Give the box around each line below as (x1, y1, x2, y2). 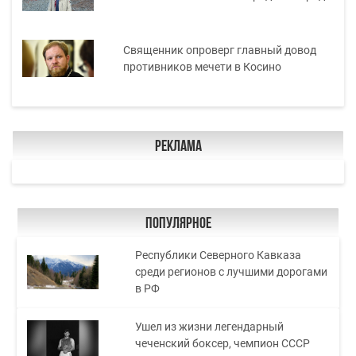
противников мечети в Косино (122, 60, 281, 73)
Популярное (145, 215, 211, 232)
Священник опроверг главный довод (122, 43, 316, 56)
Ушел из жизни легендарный (135, 320, 284, 333)
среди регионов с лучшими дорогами (135, 265, 328, 278)
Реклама (154, 138, 202, 155)
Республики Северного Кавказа (135, 249, 302, 261)
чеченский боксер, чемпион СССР (135, 337, 311, 350)
